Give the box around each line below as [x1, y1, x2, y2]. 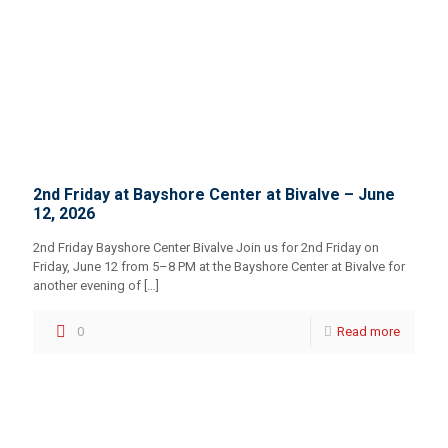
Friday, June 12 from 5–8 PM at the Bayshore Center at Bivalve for [33, 258, 405, 274]
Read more [337, 323, 400, 339]
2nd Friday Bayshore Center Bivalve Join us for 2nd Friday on [33, 239, 379, 255]
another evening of [33, 277, 141, 293]
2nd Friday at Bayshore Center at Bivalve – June [33, 184, 395, 204]
